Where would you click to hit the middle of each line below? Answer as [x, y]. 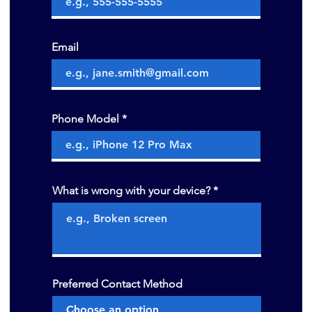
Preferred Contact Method [117, 284]
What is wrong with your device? [131, 190]
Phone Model [85, 119]
